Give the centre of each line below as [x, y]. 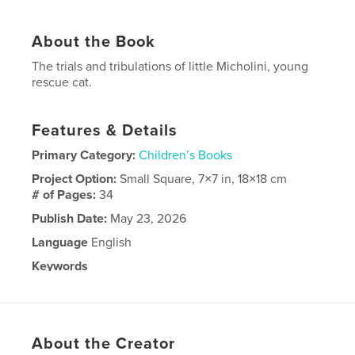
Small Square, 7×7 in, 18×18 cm [204, 179]
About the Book [94, 42]
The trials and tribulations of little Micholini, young [170, 67]
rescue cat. [62, 83]
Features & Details [105, 131]
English [110, 243]
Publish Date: [70, 219]
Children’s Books [186, 156]
